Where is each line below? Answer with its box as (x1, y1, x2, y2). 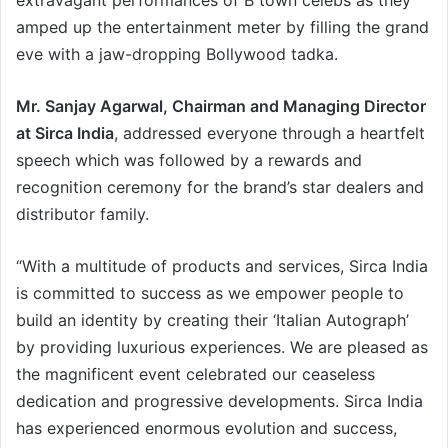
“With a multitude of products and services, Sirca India (16, 256, 428, 277)
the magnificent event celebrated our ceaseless (16, 364, 375, 385)
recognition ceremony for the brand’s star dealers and (16, 177, 424, 198)
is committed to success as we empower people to (16, 283, 404, 304)
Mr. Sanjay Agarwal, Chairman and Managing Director (16, 96, 426, 117)
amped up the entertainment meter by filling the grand (16, 17, 429, 38)
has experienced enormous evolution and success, (16, 418, 397, 439)
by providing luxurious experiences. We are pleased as (16, 337, 428, 358)
